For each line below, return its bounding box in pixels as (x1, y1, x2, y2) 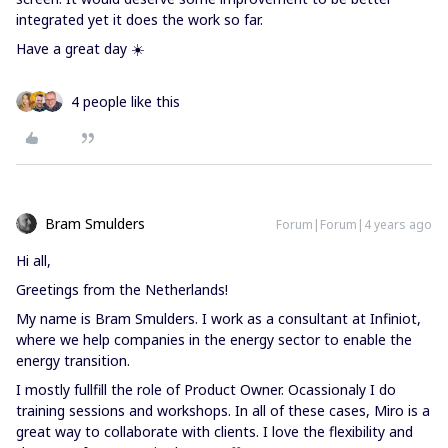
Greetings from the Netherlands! (16, 279, 228, 299)
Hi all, (16, 250, 51, 270)
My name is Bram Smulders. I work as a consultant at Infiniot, (16, 308, 421, 328)
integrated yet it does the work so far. (16, 9, 267, 29)
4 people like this (71, 91, 180, 111)
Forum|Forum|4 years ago (276, 215, 432, 233)
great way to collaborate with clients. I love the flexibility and (16, 421, 413, 441)
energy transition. (16, 350, 130, 370)
